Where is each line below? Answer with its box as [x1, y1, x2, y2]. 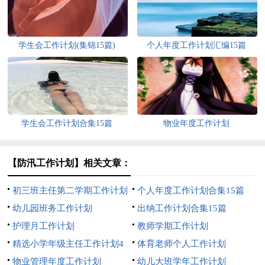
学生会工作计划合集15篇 [21, 119, 113, 128]
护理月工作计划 [12, 221, 75, 231]
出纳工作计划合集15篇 [137, 203, 227, 214]
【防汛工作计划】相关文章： [8, 158, 131, 169]
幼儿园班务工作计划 [12, 203, 93, 214]
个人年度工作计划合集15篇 [137, 186, 244, 196]
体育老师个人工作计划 [137, 239, 226, 249]
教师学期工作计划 [137, 221, 208, 231]
